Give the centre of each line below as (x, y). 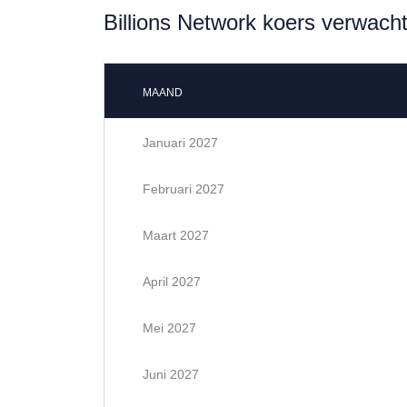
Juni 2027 (171, 374)
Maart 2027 (176, 235)
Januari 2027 (180, 143)
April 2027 (172, 282)
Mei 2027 (169, 328)
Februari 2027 (184, 189)
